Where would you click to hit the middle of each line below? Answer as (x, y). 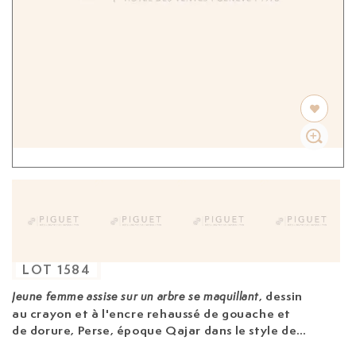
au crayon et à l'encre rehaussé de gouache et (151, 314)
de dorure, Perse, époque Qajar (106, 331)
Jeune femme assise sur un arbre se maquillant (135, 297)
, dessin (281, 296)
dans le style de (249, 331)
